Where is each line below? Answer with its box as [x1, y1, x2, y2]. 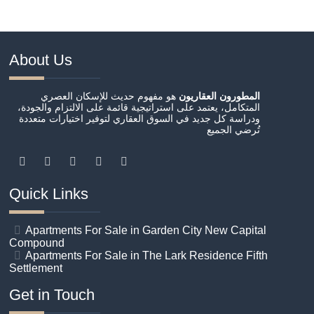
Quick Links [9, 185, 89, 203]
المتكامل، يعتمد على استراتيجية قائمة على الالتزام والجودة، [18, 102, 261, 113]
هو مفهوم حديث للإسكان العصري [41, 90, 179, 102]
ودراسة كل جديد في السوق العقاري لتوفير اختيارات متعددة [19, 113, 261, 124]
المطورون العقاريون [179, 90, 261, 102]
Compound [9, 237, 65, 249]
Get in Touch [9, 286, 95, 303]
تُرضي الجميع [207, 124, 261, 135]
